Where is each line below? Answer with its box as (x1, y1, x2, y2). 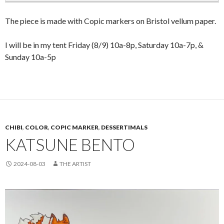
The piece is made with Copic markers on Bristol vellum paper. (5, 16, 216, 26)
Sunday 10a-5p (5, 52, 56, 62)
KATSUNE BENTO (5, 134, 135, 155)
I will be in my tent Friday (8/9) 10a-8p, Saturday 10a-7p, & (5, 40, 203, 50)
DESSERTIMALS (101, 123, 147, 131)
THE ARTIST (59, 160, 91, 168)
